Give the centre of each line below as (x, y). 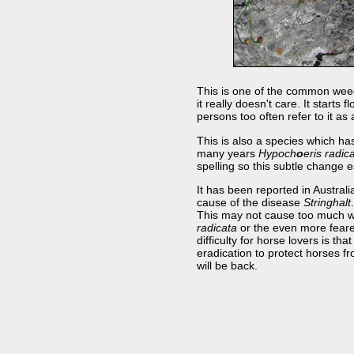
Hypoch (277, 153)
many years (227, 153)
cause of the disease (250, 203)
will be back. (227, 266)
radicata (217, 228)
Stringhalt (327, 203)
